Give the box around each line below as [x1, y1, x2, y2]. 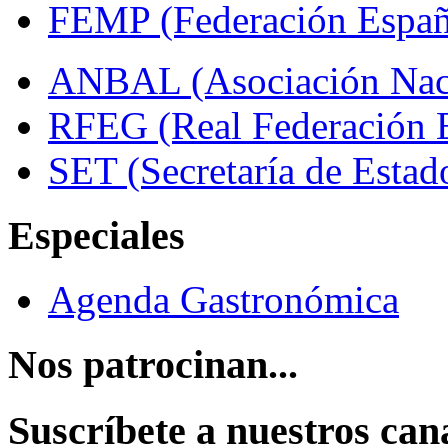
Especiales [8, 212, 185, 258]
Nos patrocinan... [8, 342, 298, 388]
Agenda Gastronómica [48, 278, 399, 322]
